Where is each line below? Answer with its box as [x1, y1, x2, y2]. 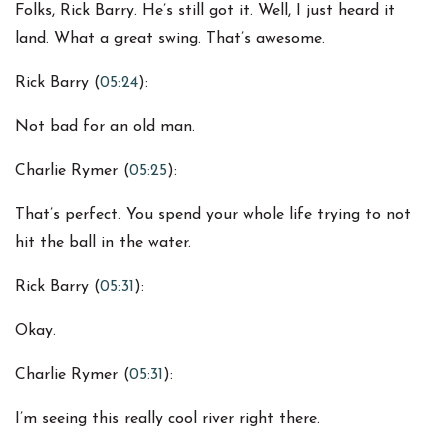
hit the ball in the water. [15, 235, 191, 252]
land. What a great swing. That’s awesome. [15, 31, 325, 48]
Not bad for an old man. [15, 119, 195, 136]
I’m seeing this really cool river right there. [15, 411, 320, 428]
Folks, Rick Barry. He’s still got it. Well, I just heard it [15, 3, 395, 20]
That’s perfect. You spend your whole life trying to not [15, 207, 411, 224]
